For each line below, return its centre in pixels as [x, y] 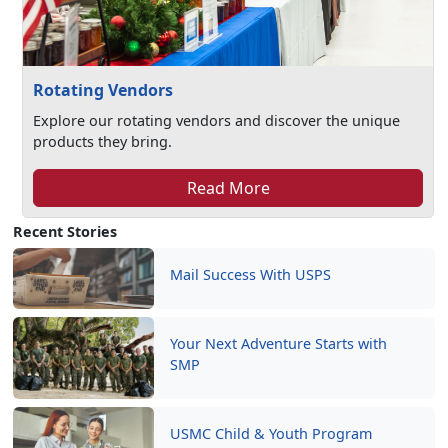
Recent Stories [65, 231]
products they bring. [103, 141]
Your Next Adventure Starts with [278, 343]
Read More [228, 188]
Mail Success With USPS [250, 274]
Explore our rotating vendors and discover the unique [217, 120]
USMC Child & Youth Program [270, 433]
